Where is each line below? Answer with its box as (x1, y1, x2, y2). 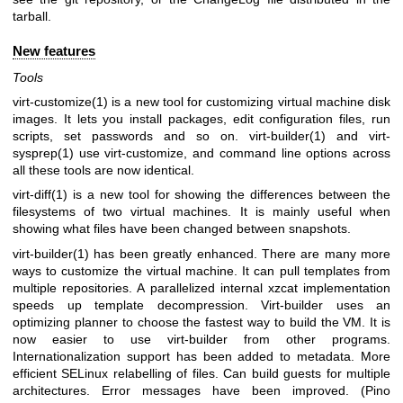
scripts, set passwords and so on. (13, 129, 249, 144)
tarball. (13, 9, 51, 23)
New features (13, 43, 95, 59)
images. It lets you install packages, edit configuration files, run (13, 112, 390, 127)
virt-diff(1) (13, 187, 67, 202)
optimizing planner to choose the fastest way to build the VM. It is (13, 314, 390, 329)
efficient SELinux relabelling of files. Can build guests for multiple (13, 365, 390, 381)
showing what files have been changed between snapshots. (13, 221, 351, 237)
